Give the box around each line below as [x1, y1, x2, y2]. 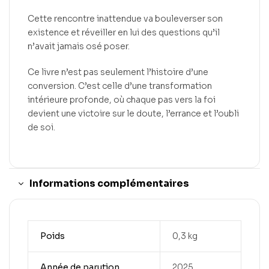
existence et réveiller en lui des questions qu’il [28, 27, 220, 38]
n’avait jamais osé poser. [28, 41, 130, 52]
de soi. [28, 122, 55, 133]
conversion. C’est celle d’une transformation [28, 80, 212, 92]
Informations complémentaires [29, 177, 189, 190]
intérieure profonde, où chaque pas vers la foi [28, 94, 216, 106]
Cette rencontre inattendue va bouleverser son [28, 13, 223, 25]
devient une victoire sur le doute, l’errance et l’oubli [28, 108, 239, 119]
